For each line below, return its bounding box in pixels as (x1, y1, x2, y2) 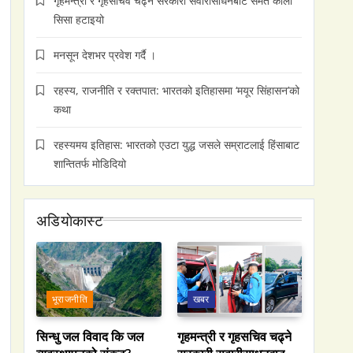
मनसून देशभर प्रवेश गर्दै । (54, 46, 156, 62)
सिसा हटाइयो (54, 11, 104, 27)
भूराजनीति (52, 293, 88, 305)
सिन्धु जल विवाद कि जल (36, 327, 144, 345)
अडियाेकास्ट (36, 211, 103, 230)
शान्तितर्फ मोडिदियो (54, 155, 126, 171)
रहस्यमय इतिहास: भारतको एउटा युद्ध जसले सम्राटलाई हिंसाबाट (54, 136, 299, 152)
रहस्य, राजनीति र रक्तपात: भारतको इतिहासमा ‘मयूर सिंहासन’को (54, 82, 299, 98)
